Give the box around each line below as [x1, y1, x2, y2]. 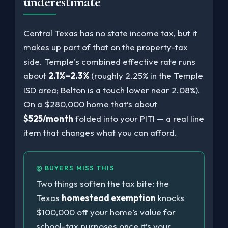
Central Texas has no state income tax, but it [23, 27, 197, 38]
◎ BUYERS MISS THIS [36, 163, 115, 172]
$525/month [23, 112, 73, 124]
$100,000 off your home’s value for [36, 206, 176, 217]
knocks [156, 192, 184, 203]
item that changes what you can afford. [23, 127, 177, 138]
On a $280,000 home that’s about [23, 98, 157, 109]
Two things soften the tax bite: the [36, 178, 169, 189]
